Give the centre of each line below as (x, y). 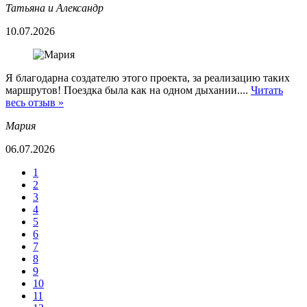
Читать (267, 90)
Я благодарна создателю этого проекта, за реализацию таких (148, 78)
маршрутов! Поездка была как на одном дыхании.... (128, 90)
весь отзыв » (35, 103)
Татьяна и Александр (54, 8)
